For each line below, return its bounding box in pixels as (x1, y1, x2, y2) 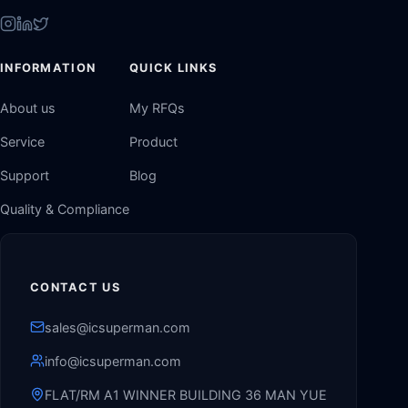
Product (129, 134, 178, 150)
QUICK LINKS (129, 61, 218, 76)
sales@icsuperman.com (45, 320, 190, 336)
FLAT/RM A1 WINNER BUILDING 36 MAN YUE (45, 387, 327, 403)
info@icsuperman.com (45, 353, 181, 370)
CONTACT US (30, 280, 120, 295)
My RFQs (129, 100, 185, 117)
